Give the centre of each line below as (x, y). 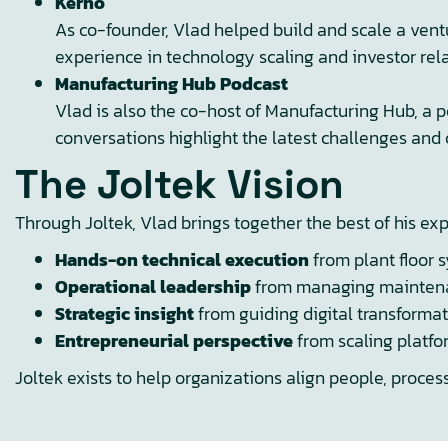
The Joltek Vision (179, 184)
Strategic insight (124, 313)
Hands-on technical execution (182, 259)
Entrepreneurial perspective (174, 340)
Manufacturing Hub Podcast (171, 83)
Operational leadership (153, 286)
